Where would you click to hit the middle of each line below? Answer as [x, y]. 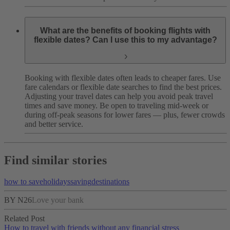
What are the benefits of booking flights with [125, 31]
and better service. [54, 124]
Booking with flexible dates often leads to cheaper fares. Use [123, 78]
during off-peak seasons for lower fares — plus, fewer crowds [125, 114]
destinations [110, 182]
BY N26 [18, 200]
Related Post [24, 219]
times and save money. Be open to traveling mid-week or [117, 105]
